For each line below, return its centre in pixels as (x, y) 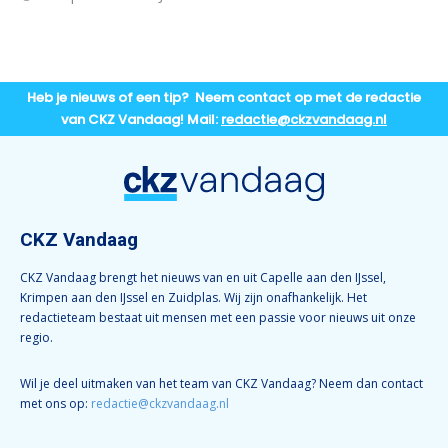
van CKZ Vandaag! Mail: (141, 119)
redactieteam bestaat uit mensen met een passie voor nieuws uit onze (218, 317)
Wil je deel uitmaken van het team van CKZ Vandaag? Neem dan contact (221, 383)
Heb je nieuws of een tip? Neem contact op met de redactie (224, 97)
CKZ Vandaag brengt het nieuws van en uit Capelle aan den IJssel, (203, 277)
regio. (36, 337)
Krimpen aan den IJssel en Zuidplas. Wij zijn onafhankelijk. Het (193, 297)
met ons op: (55, 403)
